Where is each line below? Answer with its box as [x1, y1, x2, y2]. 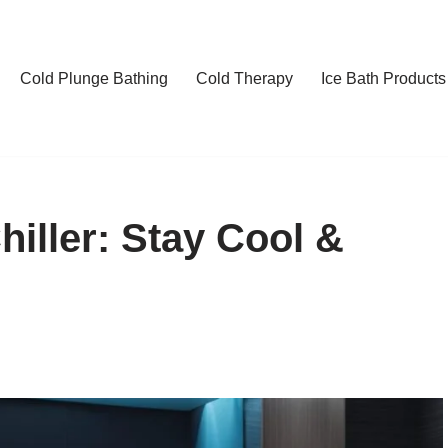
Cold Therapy [196, 70, 293, 87]
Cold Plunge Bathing [20, 70, 168, 87]
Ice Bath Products [321, 70, 446, 87]
